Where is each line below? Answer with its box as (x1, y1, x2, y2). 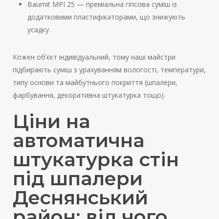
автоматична (12, 129, 145, 153)
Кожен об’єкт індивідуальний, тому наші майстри (12, 52, 175, 62)
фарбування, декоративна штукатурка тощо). (12, 90, 165, 100)
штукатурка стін (12, 148, 179, 172)
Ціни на (12, 109, 90, 133)
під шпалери (12, 167, 143, 191)
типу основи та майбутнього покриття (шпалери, (12, 78, 177, 88)
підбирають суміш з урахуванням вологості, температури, (12, 65, 206, 75)
